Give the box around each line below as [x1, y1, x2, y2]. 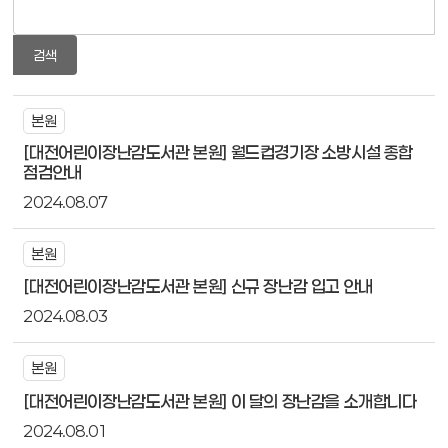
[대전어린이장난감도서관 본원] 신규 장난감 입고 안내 [23, 276, 373, 297]
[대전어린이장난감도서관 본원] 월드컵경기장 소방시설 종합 [23, 142, 414, 162]
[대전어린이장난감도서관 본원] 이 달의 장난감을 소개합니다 [23, 390, 417, 411]
